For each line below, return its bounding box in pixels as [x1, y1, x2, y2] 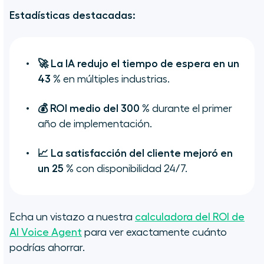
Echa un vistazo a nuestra [9, 212, 133, 223]
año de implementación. [38, 118, 152, 130]
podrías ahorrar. [9, 242, 85, 253]
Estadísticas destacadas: [9, 10, 136, 21]
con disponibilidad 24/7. [74, 163, 187, 174]
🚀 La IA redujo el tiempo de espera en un [38, 58, 239, 70]
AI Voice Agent [9, 227, 82, 238]
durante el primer [150, 103, 232, 114]
